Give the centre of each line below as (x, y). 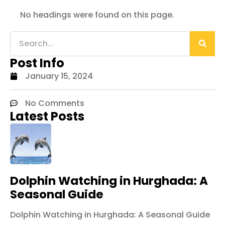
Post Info (37, 63)
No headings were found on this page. (97, 15)
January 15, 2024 (59, 76)
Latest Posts (47, 116)
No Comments (55, 103)
